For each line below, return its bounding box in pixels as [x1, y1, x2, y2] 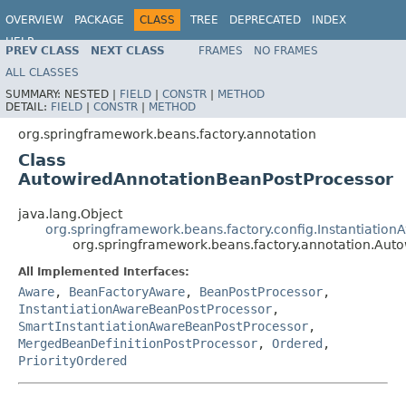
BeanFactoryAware [69, 284, 185, 299]
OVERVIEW [5, 14, 63, 26]
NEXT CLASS [91, 43, 165, 57]
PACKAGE [74, 14, 124, 26]
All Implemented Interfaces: [18, 265, 189, 278]
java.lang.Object [18, 206, 122, 221]
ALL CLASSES [5, 65, 79, 79]
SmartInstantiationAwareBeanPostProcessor [18, 318, 308, 333]
